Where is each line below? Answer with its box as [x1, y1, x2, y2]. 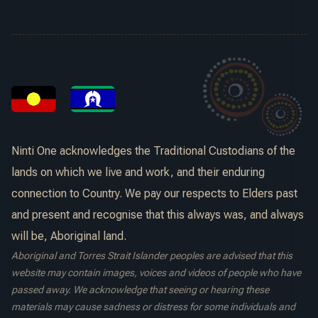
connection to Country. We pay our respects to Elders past [11, 186, 297, 200]
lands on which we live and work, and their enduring [11, 165, 265, 179]
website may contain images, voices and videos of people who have [11, 266, 301, 278]
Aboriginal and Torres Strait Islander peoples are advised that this [11, 249, 292, 261]
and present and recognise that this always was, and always [11, 207, 304, 221]
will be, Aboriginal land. [11, 229, 126, 243]
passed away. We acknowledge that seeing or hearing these [11, 283, 269, 295]
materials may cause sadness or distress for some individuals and [11, 300, 295, 312]
